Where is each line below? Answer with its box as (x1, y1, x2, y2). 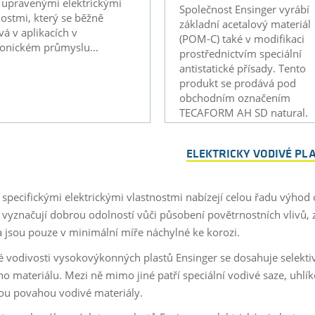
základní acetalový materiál (179, 16, 311, 31)
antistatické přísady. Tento (179, 60, 306, 75)
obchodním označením (179, 90, 290, 105)
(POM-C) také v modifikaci (179, 31, 304, 46)
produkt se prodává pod (179, 75, 296, 90)
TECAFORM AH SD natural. (179, 105, 308, 120)
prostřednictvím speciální (179, 46, 302, 60)
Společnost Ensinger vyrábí (179, 1, 309, 16)
